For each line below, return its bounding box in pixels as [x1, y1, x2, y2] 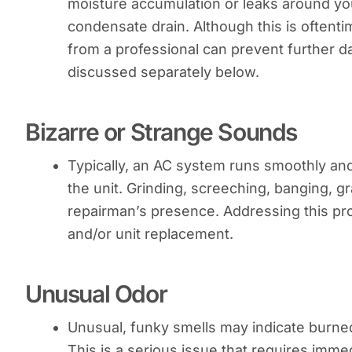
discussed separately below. [68, 63, 259, 80]
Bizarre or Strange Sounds [25, 117, 297, 146]
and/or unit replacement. [68, 225, 233, 242]
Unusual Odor [25, 279, 167, 308]
